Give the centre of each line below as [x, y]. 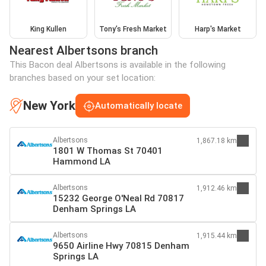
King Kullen [48, 29]
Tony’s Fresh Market [133, 29]
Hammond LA [82, 162]
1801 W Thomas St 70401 [108, 151]
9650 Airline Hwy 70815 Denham [121, 246]
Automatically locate [139, 106]
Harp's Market [218, 29]
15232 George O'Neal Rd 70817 [118, 199]
